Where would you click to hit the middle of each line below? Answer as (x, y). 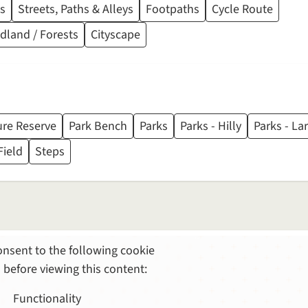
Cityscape (115, 35)
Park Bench (98, 126)
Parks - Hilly (211, 126)
